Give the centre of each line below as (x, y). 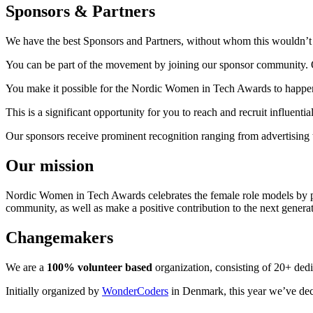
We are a (26, 267)
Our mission (50, 166)
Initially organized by (54, 291)
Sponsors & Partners (80, 12)
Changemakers (59, 237)
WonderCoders (135, 291)
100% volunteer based (100, 267)
